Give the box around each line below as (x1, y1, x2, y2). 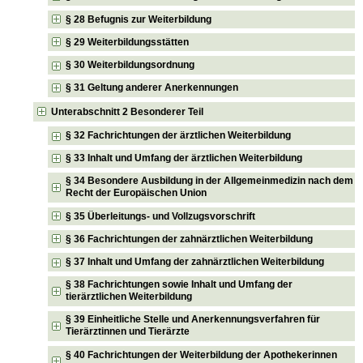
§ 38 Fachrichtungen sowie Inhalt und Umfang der (66, 279, 293, 291)
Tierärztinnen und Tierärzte (66, 326, 190, 338)
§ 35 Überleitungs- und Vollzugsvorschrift (66, 210, 256, 222)
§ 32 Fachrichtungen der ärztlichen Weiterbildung (66, 130, 292, 141)
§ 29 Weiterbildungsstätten (66, 36, 190, 48)
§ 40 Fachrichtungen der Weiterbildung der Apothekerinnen (66, 348, 338, 361)
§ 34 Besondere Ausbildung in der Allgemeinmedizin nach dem (66, 175, 354, 187)
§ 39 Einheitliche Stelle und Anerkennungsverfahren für (66, 314, 321, 326)
